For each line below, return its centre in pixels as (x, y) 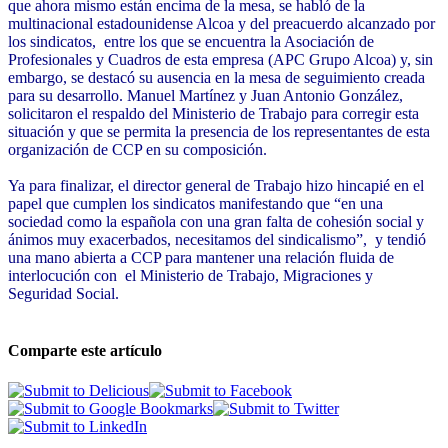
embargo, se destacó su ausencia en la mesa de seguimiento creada (216, 78)
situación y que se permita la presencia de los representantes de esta (219, 132)
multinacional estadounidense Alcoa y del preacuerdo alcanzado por (221, 24)
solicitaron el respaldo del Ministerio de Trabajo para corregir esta (213, 114)
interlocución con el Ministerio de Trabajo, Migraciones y (190, 276)
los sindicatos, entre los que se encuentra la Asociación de (191, 42)
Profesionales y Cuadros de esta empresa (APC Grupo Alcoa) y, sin (220, 60)
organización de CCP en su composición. (139, 150)
